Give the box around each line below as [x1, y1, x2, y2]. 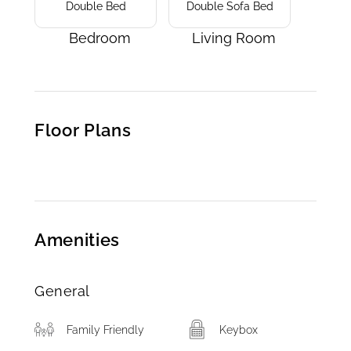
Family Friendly [67, 324, 145, 336]
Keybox [219, 324, 259, 336]
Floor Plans [34, 120, 132, 140]
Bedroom [68, 30, 131, 47]
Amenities [34, 230, 120, 250]
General [34, 283, 90, 299]
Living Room [191, 30, 276, 47]
